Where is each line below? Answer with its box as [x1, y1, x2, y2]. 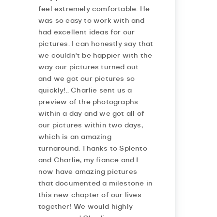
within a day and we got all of [38, 110, 144, 118]
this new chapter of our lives [38, 192, 141, 199]
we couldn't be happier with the [38, 52, 153, 60]
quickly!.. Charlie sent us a [38, 87, 132, 94]
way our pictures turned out [38, 64, 139, 71]
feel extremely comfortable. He [38, 6, 150, 13]
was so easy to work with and [38, 17, 145, 25]
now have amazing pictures [38, 169, 137, 176]
